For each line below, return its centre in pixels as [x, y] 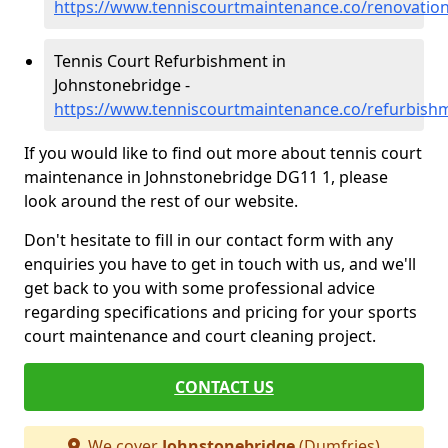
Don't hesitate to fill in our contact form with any [208, 240]
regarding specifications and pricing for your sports [220, 312]
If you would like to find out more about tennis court [223, 153]
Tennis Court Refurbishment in [170, 61]
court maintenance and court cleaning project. [200, 336]
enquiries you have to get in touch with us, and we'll [220, 264]
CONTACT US [224, 387]
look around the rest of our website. [161, 201]
